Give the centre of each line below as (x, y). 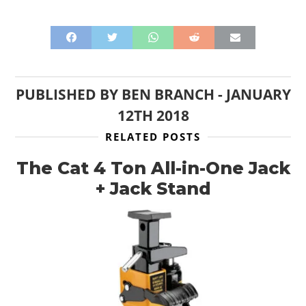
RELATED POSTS (153, 136)
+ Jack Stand (153, 188)
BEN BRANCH (168, 94)
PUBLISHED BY (68, 94)
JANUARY (258, 94)
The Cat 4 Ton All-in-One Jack (153, 168)
